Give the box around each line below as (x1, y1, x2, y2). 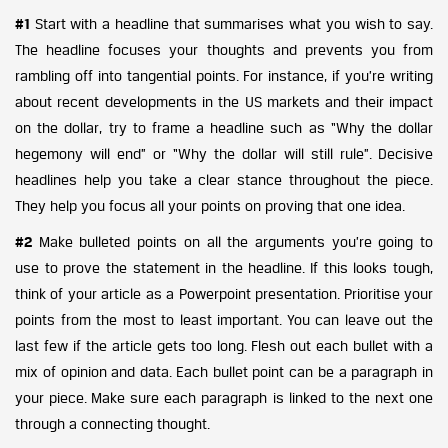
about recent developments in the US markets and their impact (15, 93, 433, 110)
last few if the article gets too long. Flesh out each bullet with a (15, 337, 433, 354)
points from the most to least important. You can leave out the (15, 311, 433, 328)
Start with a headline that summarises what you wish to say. (30, 15, 433, 32)
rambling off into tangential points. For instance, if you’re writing (15, 67, 433, 84)
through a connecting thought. (15, 415, 210, 432)
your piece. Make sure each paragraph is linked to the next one (15, 389, 433, 406)
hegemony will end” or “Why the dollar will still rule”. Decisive (15, 145, 433, 162)
